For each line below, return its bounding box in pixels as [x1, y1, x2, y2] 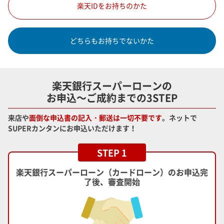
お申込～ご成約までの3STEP [46, 90, 177, 105]
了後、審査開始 [84, 175, 140, 188]
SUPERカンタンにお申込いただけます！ [8, 122, 136, 133]
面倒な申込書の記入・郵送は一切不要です [29, 112, 162, 122]
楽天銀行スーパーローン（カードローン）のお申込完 [16, 166, 208, 178]
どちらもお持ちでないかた [70, 35, 154, 45]
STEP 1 [97, 145, 127, 159]
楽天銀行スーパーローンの [52, 78, 172, 93]
